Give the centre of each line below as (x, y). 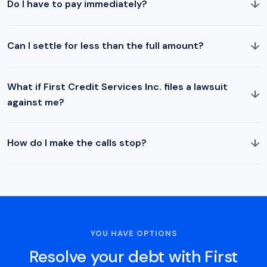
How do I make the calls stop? (77, 143)
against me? (36, 102)
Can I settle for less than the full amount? (105, 46)
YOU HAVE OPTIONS (133, 233)
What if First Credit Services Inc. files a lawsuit (117, 86)
